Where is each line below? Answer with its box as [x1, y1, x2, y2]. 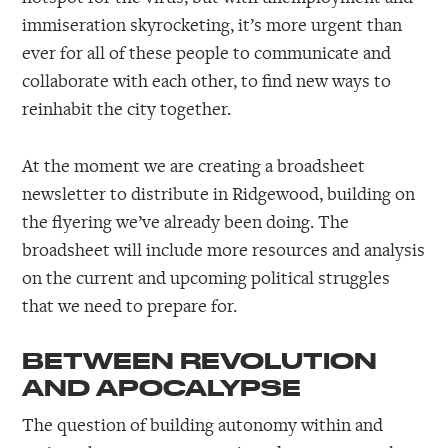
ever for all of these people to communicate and [22, 40, 392, 65]
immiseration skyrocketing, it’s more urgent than [22, 12, 403, 37]
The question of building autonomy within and [22, 411, 384, 436]
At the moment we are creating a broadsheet [22, 153, 366, 178]
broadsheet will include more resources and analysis [22, 237, 426, 262]
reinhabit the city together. [22, 96, 232, 121]
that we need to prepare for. [22, 293, 238, 318]
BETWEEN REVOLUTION [22, 347, 378, 374]
